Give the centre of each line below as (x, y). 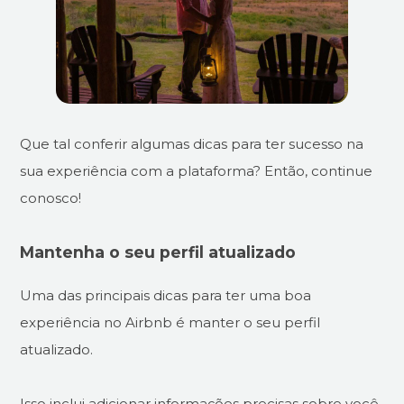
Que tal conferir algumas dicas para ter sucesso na (192, 144)
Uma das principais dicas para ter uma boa (166, 295)
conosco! (51, 198)
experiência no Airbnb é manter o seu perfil (170, 322)
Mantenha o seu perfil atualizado (158, 252)
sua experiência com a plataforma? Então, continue (197, 171)
